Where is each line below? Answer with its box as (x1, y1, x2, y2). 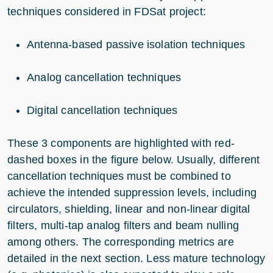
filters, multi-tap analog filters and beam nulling (7, 219, 239, 232)
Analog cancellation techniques (27, 71, 185, 84)
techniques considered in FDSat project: (7, 5, 207, 18)
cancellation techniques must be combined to (7, 170, 231, 183)
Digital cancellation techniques (27, 104, 181, 117)
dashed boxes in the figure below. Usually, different (7, 154, 260, 166)
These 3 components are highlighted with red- (7, 137, 235, 150)
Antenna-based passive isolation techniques (27, 38, 246, 51)
